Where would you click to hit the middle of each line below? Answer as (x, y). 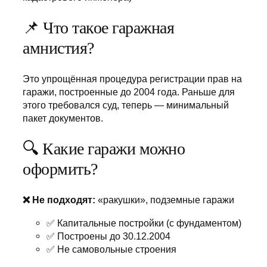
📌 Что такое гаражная (98, 27)
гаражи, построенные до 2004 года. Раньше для (129, 92)
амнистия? (58, 48)
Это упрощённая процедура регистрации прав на (132, 79)
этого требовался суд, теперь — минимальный (126, 105)
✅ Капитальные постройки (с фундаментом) (144, 223)
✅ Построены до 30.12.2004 (108, 236)
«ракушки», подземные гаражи (165, 200)
